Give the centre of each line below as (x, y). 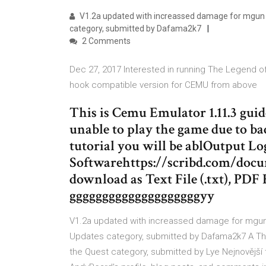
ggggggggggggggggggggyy (142, 196)
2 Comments (105, 41)
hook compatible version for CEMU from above (164, 85)
